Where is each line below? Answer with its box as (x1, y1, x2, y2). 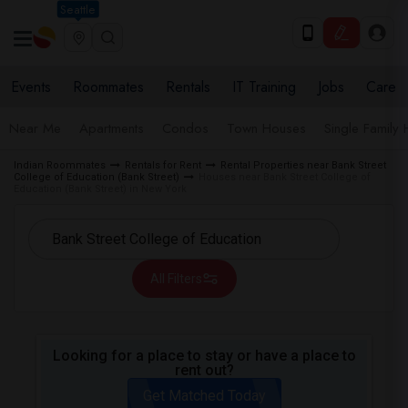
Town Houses (227, 118, 306, 138)
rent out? (174, 362, 234, 379)
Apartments (79, 118, 144, 138)
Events (11, 76, 51, 97)
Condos (162, 118, 209, 138)
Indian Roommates (14, 159, 106, 171)
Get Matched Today (142, 387, 266, 404)
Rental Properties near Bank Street (220, 159, 386, 171)
